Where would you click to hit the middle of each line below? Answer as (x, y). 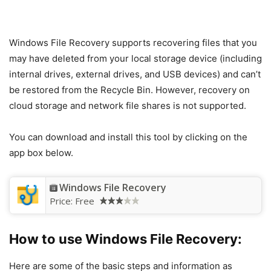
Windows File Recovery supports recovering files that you (133, 43)
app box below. (41, 153)
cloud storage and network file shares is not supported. (128, 106)
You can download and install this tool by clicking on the (128, 137)
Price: (62, 201)
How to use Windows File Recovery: (126, 239)
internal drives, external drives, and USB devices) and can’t (135, 74)
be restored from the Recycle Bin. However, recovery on (129, 90)
